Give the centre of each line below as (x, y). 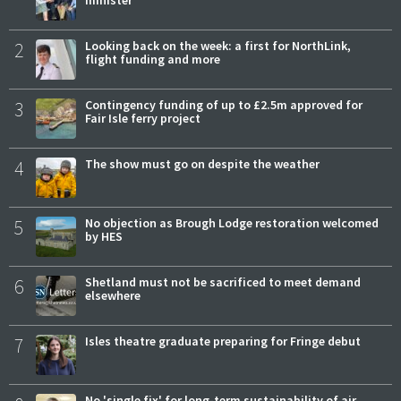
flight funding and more (153, 60)
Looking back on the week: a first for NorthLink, (218, 46)
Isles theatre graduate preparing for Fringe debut (223, 341)
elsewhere (113, 296)
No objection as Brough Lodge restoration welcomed (232, 223)
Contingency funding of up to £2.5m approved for (224, 105)
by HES (104, 237)
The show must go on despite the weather (202, 164)
